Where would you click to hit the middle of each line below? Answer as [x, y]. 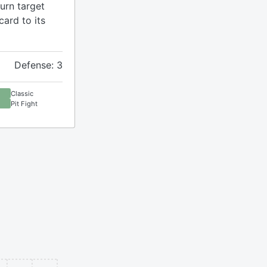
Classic [22, 93]
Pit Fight [24, 103]
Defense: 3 [38, 65]
